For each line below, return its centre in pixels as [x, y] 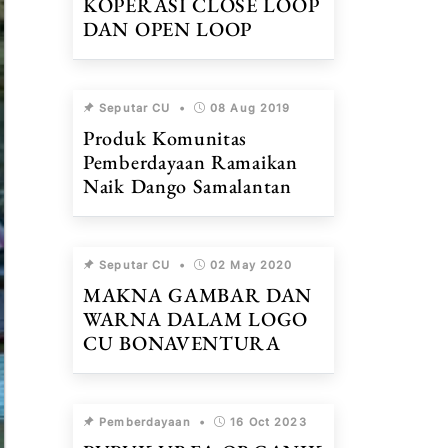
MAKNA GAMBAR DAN [198, 295]
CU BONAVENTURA [182, 343]
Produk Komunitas [165, 138]
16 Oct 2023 [268, 422]
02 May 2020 [251, 265]
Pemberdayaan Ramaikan [190, 162]
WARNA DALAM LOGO [196, 319]
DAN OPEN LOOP [168, 29]
